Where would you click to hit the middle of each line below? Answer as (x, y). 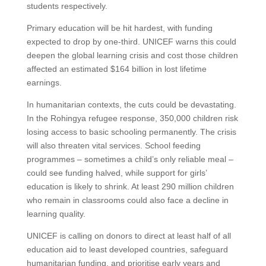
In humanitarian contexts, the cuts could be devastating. (131, 105)
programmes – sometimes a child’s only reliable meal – (130, 159)
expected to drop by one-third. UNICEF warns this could (131, 42)
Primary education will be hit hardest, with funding (119, 28)
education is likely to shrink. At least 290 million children (130, 187)
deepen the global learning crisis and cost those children (132, 56)
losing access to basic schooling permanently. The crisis (131, 132)
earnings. (44, 83)
